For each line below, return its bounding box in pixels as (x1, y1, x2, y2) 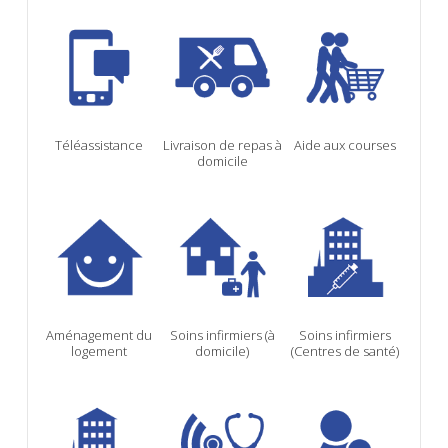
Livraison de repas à (162, 136, 282, 155)
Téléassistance (55, 136, 144, 155)
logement (71, 341, 128, 360)
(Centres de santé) (290, 341, 399, 360)
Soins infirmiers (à (169, 325, 275, 344)
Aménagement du (46, 325, 153, 344)
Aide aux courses (293, 136, 396, 155)
